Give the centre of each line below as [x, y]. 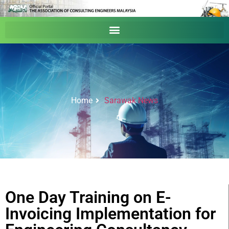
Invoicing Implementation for [111, 213]
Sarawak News [131, 101]
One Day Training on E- [88, 197]
